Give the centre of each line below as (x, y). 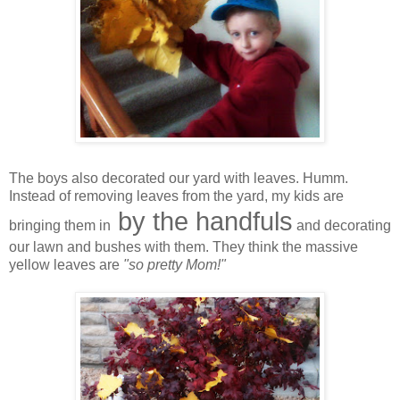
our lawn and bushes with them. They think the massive (183, 246)
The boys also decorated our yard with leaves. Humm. (179, 178)
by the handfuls (202, 221)
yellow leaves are (66, 264)
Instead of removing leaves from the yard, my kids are (176, 196)
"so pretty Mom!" (175, 264)
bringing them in (60, 225)
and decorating (342, 225)
